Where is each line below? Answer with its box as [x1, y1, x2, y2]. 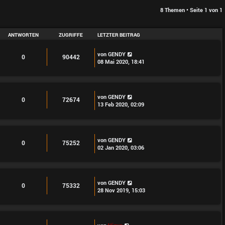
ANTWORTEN [8, 32, 39, 38]
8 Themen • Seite [160, 6, 204, 14]
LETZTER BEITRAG [97, 32, 140, 38]
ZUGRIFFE [59, 32, 83, 38]
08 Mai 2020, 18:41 [97, 58, 145, 65]
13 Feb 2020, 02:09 [97, 100, 144, 108]
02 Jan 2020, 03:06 [97, 143, 144, 151]
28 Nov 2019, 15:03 [97, 186, 145, 194]
